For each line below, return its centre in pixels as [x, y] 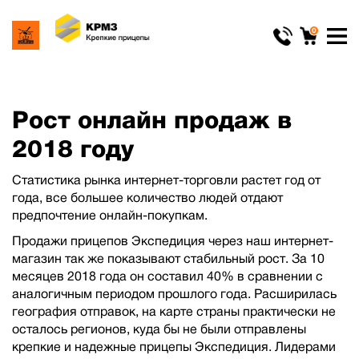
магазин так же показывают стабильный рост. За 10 [168, 258]
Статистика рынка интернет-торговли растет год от [166, 180]
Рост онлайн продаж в [152, 120]
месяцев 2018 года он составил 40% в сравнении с [167, 276]
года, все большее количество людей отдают [147, 198]
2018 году [73, 149]
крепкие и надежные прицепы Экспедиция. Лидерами [174, 347]
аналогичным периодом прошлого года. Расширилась [174, 294]
